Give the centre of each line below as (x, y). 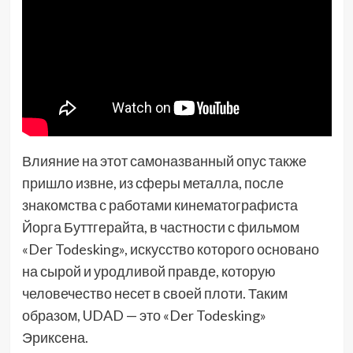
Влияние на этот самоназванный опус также (164, 161)
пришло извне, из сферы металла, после (152, 183)
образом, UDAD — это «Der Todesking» (144, 316)
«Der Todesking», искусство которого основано (170, 249)
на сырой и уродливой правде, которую (149, 271)
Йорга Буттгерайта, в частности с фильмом (160, 227)
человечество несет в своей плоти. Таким (154, 294)
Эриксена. (55, 338)
